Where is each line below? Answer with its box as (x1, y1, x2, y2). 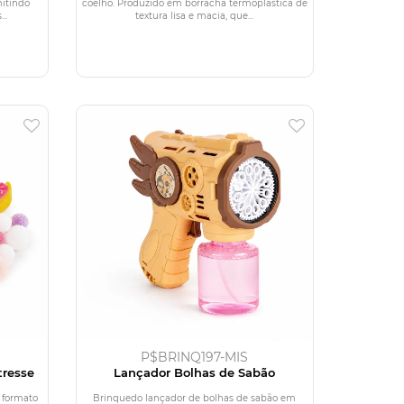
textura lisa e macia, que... (135, 9, 254, 22)
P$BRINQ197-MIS (141, 348, 249, 365)
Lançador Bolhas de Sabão (114, 364, 276, 380)
